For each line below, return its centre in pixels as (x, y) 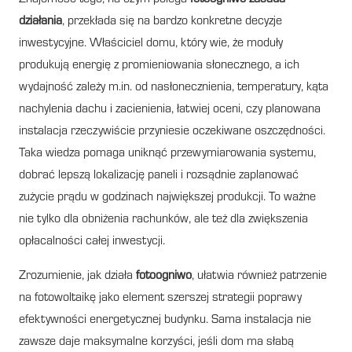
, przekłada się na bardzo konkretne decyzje (172, 22)
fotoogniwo (164, 276)
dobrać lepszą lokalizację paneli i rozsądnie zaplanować (159, 176)
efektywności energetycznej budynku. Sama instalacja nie (165, 320)
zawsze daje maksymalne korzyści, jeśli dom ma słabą (156, 342)
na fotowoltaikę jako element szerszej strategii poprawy (160, 298)
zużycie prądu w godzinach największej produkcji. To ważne (167, 198)
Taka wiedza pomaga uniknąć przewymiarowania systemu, (167, 154)
